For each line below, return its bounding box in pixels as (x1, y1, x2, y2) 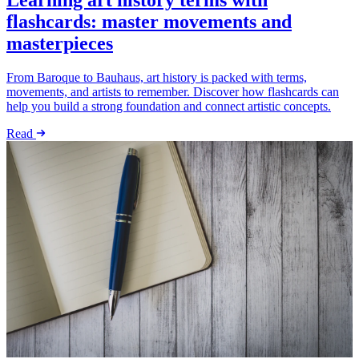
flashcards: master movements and (6, 11, 292, 33)
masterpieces (6, 33, 113, 54)
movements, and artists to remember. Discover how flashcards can (6, 85, 339, 99)
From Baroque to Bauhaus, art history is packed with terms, (6, 71, 307, 85)
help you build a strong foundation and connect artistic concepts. (6, 99, 331, 114)
